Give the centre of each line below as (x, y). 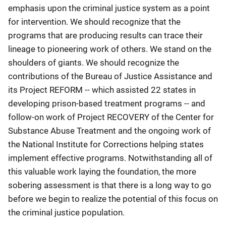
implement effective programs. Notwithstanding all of (110, 158)
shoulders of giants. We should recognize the (94, 63)
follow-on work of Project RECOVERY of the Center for (111, 117)
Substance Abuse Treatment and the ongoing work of (109, 131)
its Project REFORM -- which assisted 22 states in (102, 90)
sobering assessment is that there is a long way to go (110, 185)
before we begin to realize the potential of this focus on (113, 199)
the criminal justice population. (66, 212)
